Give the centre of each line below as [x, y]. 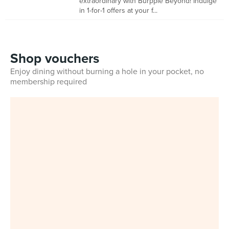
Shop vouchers [55, 59]
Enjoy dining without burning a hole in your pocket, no [107, 72]
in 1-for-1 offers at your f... [118, 10]
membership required [49, 82]
